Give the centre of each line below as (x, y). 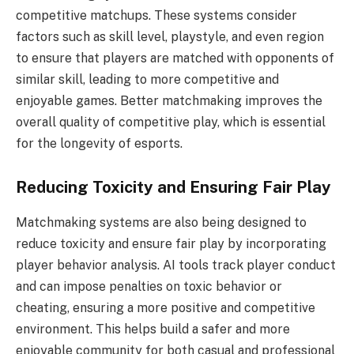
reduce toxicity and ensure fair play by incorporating (171, 243)
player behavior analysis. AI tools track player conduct (176, 265)
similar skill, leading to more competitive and (147, 79)
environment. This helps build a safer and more (153, 329)
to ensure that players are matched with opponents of (175, 58)
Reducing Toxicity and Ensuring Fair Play (173, 188)
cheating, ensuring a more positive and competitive (166, 307)
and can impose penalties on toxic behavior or (149, 286)
